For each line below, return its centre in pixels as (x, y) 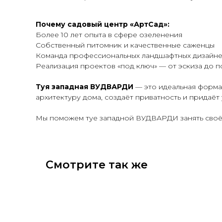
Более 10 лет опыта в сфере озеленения (109, 35)
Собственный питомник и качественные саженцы (125, 45)
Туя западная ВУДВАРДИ (84, 87)
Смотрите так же (97, 165)
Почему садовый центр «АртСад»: (103, 24)
